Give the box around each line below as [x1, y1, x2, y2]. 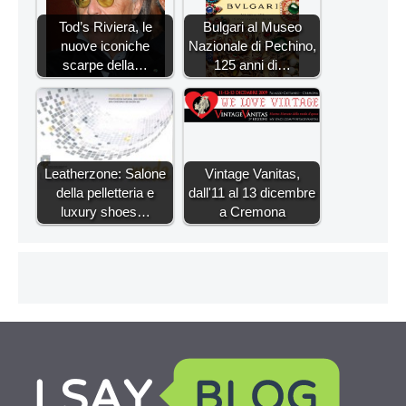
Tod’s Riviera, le [58, 19, 152, 34]
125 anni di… [213, 57, 291, 72]
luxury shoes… [60, 204, 150, 219]
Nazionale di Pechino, [188, 38, 316, 53]
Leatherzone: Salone [44, 166, 166, 181]
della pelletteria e [56, 185, 154, 200]
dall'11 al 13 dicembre [188, 185, 315, 200]
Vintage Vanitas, [204, 166, 300, 181]
